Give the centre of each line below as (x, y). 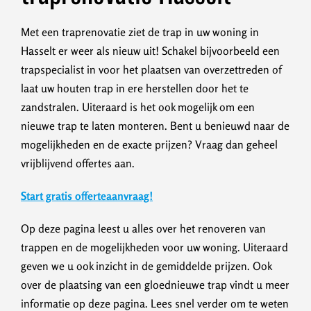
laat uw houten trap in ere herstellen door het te (135, 89)
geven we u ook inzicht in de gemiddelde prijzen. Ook (146, 266)
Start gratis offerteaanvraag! (87, 196)
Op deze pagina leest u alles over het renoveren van (143, 229)
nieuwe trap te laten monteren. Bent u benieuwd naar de (155, 126)
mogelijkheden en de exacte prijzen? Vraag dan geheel (149, 145)
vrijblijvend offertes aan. (78, 163)
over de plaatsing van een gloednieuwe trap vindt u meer (155, 285)
